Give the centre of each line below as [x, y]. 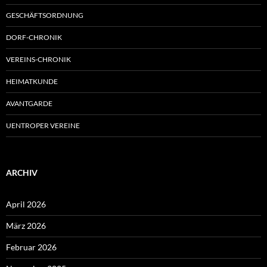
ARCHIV [22, 173]
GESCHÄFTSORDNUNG [45, 15]
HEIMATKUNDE [32, 82]
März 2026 [26, 226]
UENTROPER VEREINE [43, 126]
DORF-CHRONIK [34, 38]
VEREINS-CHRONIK [38, 60]
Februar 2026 [31, 247]
